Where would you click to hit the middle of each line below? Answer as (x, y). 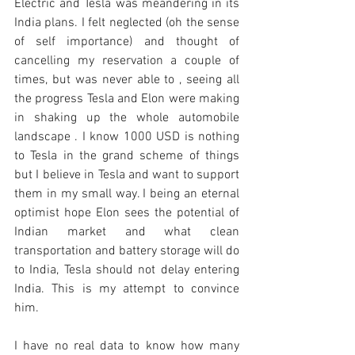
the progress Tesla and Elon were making (127, 99)
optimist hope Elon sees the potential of (127, 213)
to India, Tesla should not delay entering (127, 270)
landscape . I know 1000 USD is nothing (127, 137)
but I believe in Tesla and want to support (127, 175)
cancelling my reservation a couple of (127, 61)
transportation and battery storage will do (127, 251)
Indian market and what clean (127, 232)
